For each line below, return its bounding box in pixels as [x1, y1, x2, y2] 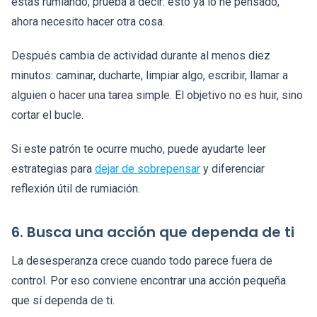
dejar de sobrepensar [95, 162, 200, 176]
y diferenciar [200, 162, 265, 176]
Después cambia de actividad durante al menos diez [11, 49, 270, 63]
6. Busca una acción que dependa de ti [11, 222, 294, 243]
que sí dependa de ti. [11, 294, 115, 308]
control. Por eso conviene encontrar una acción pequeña [11, 274, 286, 288]
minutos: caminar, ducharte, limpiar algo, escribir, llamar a [11, 69, 288, 83]
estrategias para [11, 162, 95, 176]
